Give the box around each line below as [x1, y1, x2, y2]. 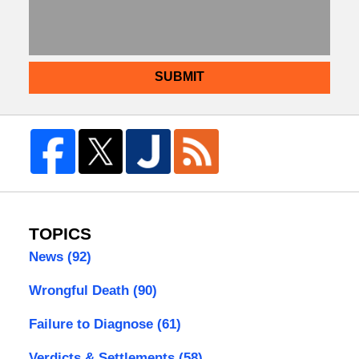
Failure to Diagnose [28, 317, 157, 333]
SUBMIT [155, 70, 204, 84]
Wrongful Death [28, 283, 133, 299]
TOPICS [28, 224, 91, 244]
